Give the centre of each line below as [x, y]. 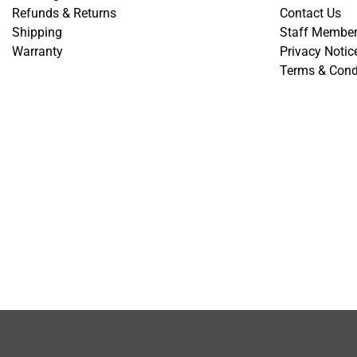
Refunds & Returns [64, 13]
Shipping [37, 32]
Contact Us [310, 13]
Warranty [37, 51]
